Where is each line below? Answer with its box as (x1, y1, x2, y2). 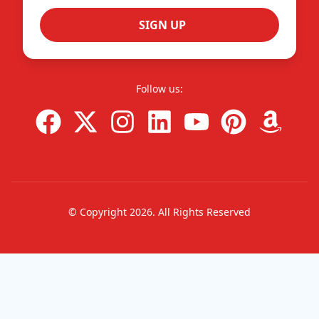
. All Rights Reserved (152, 205, 251, 219)
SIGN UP (139, 17, 186, 33)
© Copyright (68, 205, 130, 219)
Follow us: (136, 82, 183, 95)
